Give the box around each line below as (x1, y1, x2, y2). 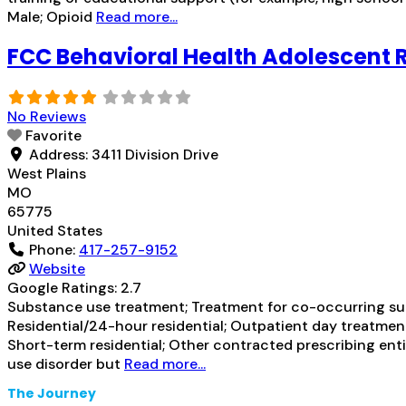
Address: (29, 145, 92, 165)
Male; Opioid (7, 7, 96, 27)
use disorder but (7, 354, 124, 374)
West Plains (7, 164, 86, 184)
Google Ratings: (7, 278, 121, 298)
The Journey (7, 383, 96, 402)
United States (7, 221, 102, 241)
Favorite (25, 126, 82, 146)
